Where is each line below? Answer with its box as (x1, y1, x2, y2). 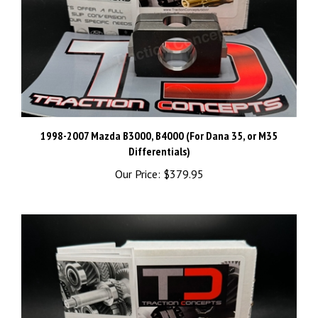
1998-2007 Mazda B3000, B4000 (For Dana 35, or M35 (40, 131, 278, 146)
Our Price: (114, 169, 160, 184)
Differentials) (128, 146, 190, 161)
